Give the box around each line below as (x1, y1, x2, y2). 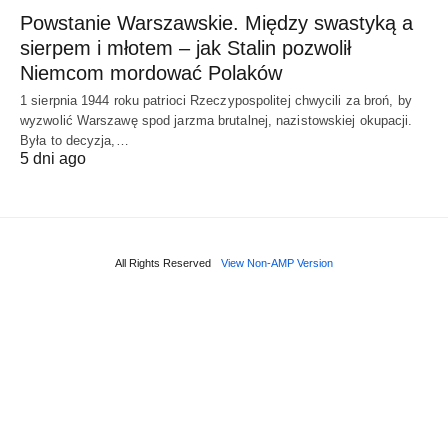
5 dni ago (20, 149, 86, 167)
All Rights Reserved (115, 256, 211, 269)
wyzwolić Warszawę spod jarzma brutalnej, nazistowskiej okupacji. (20, 112, 413, 128)
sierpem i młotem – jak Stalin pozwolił (20, 36, 351, 59)
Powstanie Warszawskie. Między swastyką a (20, 11, 413, 34)
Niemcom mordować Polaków (20, 61, 282, 84)
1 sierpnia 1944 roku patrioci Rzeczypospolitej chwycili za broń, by (20, 92, 412, 108)
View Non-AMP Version (221, 256, 333, 269)
